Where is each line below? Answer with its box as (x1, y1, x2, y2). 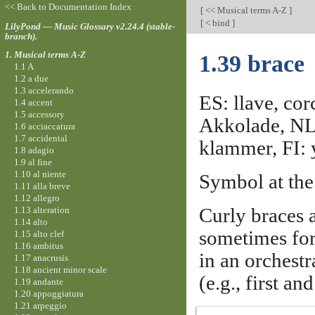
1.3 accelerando (13, 84, 74, 96)
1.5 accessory (13, 108, 65, 120)
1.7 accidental (13, 132, 67, 143)
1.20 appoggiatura (13, 288, 84, 299)
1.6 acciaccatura (13, 120, 75, 131)
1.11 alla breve (13, 180, 70, 191)
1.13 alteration (13, 204, 70, 215)
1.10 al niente (13, 168, 66, 179)
